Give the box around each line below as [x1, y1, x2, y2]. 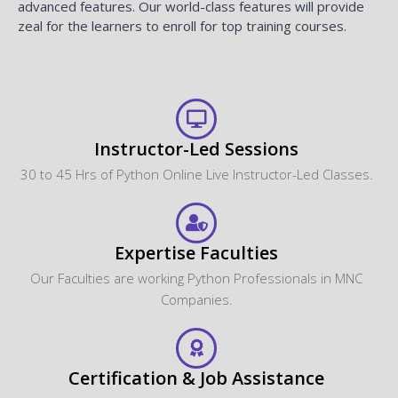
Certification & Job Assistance [68, 365, 324, 390]
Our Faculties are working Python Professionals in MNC [30, 268, 362, 287]
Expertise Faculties [115, 240, 278, 265]
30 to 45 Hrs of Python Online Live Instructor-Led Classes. [20, 164, 373, 183]
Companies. [160, 290, 233, 308]
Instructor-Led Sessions [94, 136, 298, 161]
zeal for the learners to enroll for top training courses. [18, 16, 346, 35]
